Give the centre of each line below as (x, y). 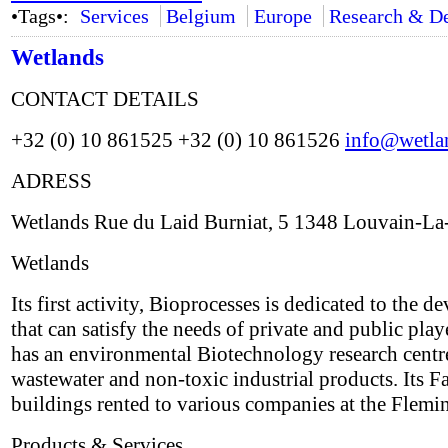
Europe (282, 16)
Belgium (201, 16)
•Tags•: (42, 16)
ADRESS (51, 181)
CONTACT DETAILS (105, 99)
